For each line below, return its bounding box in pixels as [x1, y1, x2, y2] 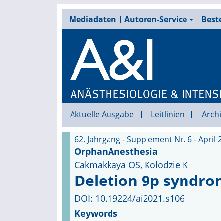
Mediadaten [69, 14, 116, 25]
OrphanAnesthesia [74, 146, 158, 157]
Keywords [74, 207, 117, 219]
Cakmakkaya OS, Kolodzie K [74, 159, 188, 171]
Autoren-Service [124, 14, 187, 25]
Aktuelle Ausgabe [70, 109, 134, 120]
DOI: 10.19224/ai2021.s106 [74, 192, 184, 204]
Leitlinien [150, 109, 184, 120]
